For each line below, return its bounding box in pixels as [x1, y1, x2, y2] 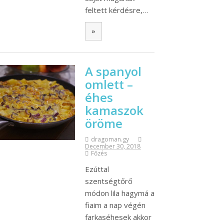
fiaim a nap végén [85, 200, 145, 210]
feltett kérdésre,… [85, 4, 148, 15]
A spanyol [85, 63, 141, 80]
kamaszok [85, 102, 143, 119]
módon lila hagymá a [85, 188, 154, 198]
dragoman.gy [91, 135, 129, 144]
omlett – [85, 76, 133, 93]
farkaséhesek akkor [85, 212, 151, 222]
